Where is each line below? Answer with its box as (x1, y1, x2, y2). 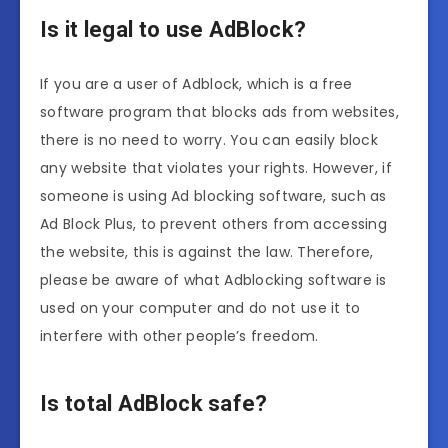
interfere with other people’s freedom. (40, 326, 319, 347)
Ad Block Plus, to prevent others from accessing (40, 214, 388, 235)
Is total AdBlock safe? (40, 390, 268, 416)
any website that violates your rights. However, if (40, 158, 392, 179)
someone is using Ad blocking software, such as (40, 186, 387, 207)
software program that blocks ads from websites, (40, 102, 400, 123)
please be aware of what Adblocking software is (40, 270, 387, 291)
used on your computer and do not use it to (40, 298, 361, 319)
